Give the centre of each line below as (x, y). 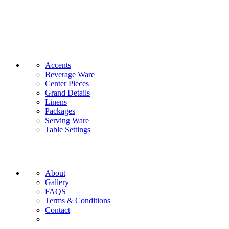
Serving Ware (67, 120)
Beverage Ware (70, 74)
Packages (60, 111)
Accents (58, 65)
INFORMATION (33, 152)
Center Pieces (67, 83)
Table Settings (68, 129)
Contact (58, 210)
